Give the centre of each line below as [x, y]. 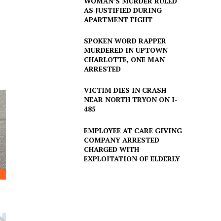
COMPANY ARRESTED [121, 140]
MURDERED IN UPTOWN [126, 50]
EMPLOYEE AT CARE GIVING [133, 130]
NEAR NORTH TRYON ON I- [130, 100]
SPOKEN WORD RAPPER [125, 41]
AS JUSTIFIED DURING [123, 10]
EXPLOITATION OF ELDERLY [132, 158]
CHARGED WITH [111, 149]
